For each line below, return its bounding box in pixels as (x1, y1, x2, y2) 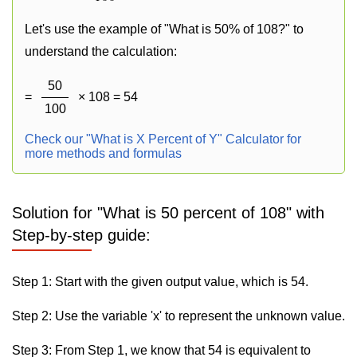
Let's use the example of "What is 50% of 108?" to (25, 22, 304, 36)
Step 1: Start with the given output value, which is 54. (12, 275, 308, 288)
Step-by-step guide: (12, 226, 151, 244)
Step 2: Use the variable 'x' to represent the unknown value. (12, 309, 345, 323)
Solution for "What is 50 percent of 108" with (12, 204, 324, 222)
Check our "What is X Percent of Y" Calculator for (25, 132, 301, 146)
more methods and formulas (25, 147, 182, 160)
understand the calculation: (25, 45, 177, 58)
